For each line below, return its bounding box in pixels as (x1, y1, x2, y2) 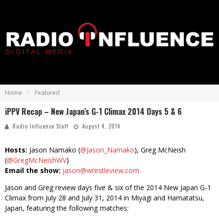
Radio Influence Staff (13, 122, 68, 130)
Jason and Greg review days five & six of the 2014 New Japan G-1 (5, 183, 211, 192)
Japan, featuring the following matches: (5, 203, 129, 213)
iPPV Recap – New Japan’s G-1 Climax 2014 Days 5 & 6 (5, 106, 182, 117)
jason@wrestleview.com (63, 166, 139, 175)
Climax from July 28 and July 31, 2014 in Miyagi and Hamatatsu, (5, 193, 204, 202)
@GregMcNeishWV (7, 155, 66, 165)
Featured (35, 88, 60, 97)
